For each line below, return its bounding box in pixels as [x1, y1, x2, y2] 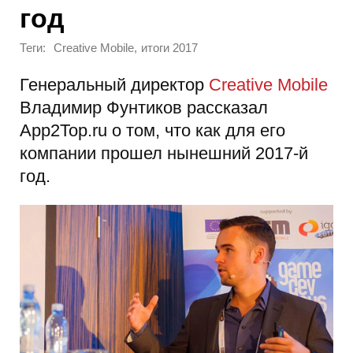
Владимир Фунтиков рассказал [20, 97, 268, 117]
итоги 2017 [141, 42, 198, 55]
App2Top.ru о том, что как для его [20, 120, 285, 140]
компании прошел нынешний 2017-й [20, 143, 308, 163]
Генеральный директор [20, 74, 209, 95]
